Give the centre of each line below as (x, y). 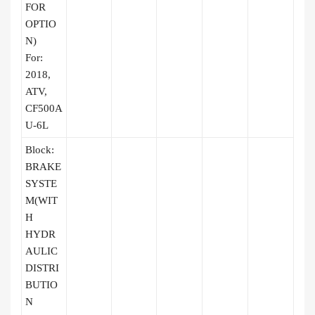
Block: (40, 150)
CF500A (44, 108)
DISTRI (42, 268)
